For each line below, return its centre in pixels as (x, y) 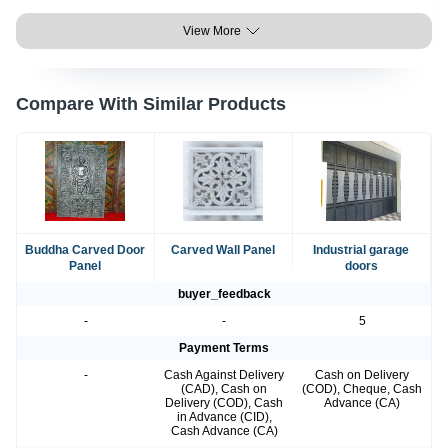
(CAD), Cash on (224, 389)
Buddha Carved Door (85, 250)
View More (212, 31)
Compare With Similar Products (151, 104)
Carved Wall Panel (223, 250)
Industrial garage (361, 250)
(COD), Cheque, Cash (362, 389)
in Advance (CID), (224, 417)
